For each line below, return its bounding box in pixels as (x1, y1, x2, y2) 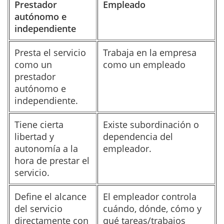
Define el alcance (14, 190, 86, 202)
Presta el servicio (14, 46, 86, 58)
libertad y (14, 130, 54, 142)
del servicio (14, 202, 62, 214)
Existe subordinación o (103, 118, 199, 130)
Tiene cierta (14, 118, 63, 130)
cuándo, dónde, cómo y (103, 202, 201, 214)
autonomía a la (14, 142, 78, 154)
